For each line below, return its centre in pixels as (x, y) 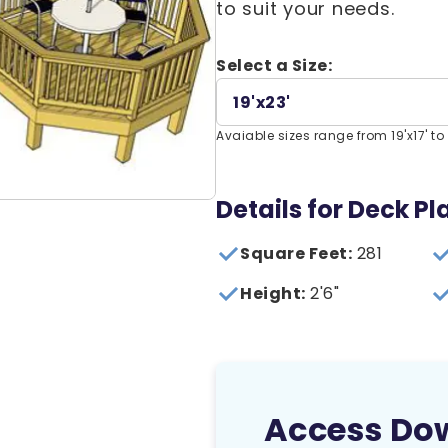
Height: (273, 293)
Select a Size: (274, 65)
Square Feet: (296, 253)
